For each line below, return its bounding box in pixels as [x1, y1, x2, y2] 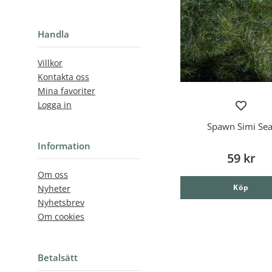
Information [38, 139, 90, 152]
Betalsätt [38, 251, 78, 263]
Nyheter [38, 183, 70, 194]
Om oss [38, 169, 68, 180]
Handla [38, 27, 69, 40]
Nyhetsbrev [38, 197, 84, 208]
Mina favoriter [38, 85, 95, 97]
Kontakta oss [38, 71, 89, 83]
